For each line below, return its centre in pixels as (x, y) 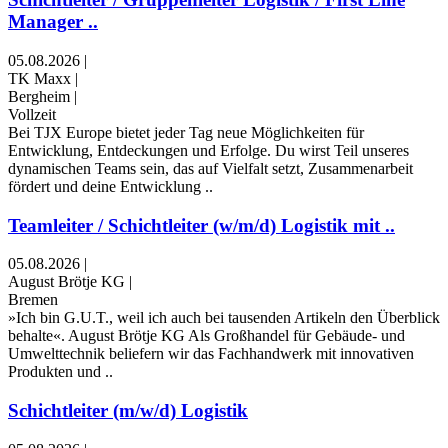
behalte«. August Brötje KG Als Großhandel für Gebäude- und (206, 336)
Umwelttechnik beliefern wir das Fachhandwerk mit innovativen (211, 354)
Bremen (33, 300)
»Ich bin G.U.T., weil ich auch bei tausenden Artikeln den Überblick (224, 318)
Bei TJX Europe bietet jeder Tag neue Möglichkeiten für (186, 132)
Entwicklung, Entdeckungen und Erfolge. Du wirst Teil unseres (208, 150)
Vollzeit (32, 114)
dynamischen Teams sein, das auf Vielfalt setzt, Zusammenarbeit (210, 168)
